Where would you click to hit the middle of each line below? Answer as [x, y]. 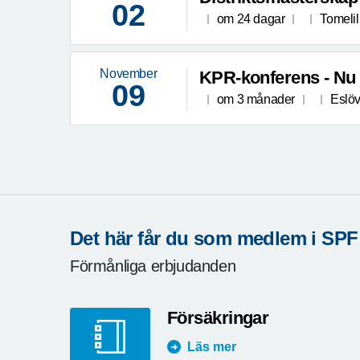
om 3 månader [256, 100]
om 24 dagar [251, 19]
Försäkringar [218, 317]
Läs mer [212, 346]
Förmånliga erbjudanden [153, 266]
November [129, 74]
